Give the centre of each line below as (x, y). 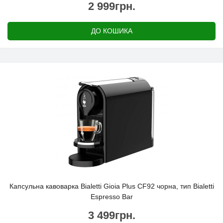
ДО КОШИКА (111, 31)
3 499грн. (111, 215)
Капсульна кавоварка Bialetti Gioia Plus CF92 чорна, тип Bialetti (111, 186)
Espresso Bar (111, 197)
